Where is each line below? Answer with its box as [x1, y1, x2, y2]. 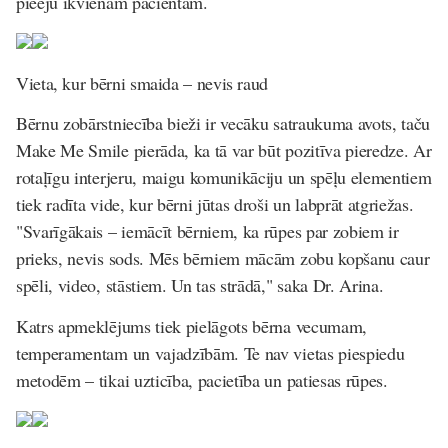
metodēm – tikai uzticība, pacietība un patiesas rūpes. [16, 367, 388, 392]
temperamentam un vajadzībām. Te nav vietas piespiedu [16, 340, 405, 365]
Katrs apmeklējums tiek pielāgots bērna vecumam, [16, 313, 367, 338]
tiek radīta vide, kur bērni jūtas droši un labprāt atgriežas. [16, 192, 414, 216]
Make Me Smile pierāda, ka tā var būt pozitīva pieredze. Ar [16, 138, 432, 162]
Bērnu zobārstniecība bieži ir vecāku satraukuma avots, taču [16, 111, 431, 135]
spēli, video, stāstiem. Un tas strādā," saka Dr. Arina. [16, 273, 384, 297]
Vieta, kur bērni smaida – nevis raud [16, 70, 269, 95]
